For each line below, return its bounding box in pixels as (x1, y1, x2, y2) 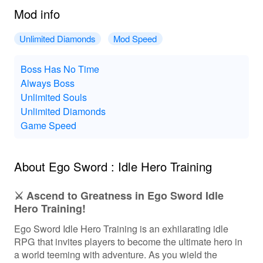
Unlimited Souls (20, 89, 87, 104)
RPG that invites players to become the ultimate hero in (14, 234, 242, 248)
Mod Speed (113, 32, 157, 45)
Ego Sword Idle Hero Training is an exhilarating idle (14, 221, 228, 235)
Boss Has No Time (20, 61, 99, 76)
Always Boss (20, 75, 75, 90)
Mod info (14, 5, 60, 22)
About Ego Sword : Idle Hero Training (14, 157, 212, 175)
